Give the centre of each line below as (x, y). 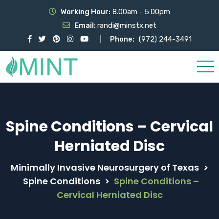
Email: (86, 25)
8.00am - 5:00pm (140, 12)
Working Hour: (86, 12)
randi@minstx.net (127, 25)
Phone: (122, 39)
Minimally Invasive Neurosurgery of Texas (105, 167)
